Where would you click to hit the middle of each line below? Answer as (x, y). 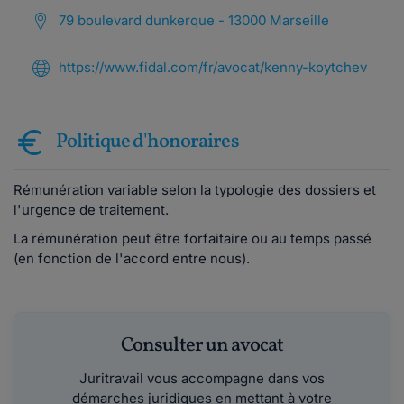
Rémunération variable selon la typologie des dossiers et (195, 190)
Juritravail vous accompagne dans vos (202, 378)
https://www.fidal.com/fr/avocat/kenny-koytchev (213, 67)
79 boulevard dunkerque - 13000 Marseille (194, 20)
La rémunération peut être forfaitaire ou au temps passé (193, 239)
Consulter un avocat (202, 346)
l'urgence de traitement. (91, 210)
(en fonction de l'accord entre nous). (132, 258)
